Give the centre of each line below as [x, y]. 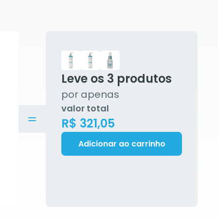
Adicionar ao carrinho [122, 144]
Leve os [84, 79]
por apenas [90, 94]
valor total [85, 108]
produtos [143, 79]
